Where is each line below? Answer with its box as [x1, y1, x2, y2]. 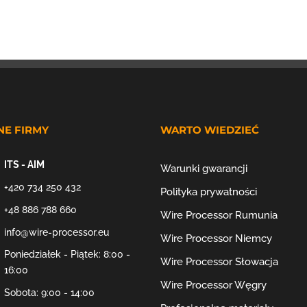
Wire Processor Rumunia [160, 209, 278, 222]
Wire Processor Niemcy [160, 232, 272, 245]
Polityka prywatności [160, 186, 257, 199]
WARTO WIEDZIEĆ [160, 123, 259, 137]
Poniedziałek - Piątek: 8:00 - [3, 249, 130, 260]
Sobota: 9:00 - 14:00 [3, 287, 95, 299]
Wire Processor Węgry [160, 279, 267, 292]
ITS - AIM [3, 159, 45, 171]
